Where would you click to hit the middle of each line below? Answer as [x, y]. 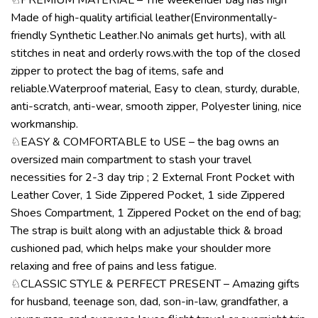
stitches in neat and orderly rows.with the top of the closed [155, 53]
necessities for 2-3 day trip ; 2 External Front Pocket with [153, 177]
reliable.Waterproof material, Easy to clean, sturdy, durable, [155, 88]
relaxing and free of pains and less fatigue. [114, 266]
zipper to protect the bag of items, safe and [117, 71]
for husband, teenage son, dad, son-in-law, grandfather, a [149, 301]
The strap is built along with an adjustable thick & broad [147, 230]
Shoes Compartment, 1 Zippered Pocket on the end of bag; [156, 213]
